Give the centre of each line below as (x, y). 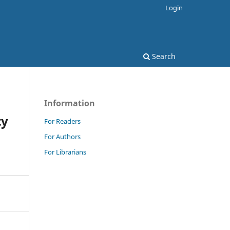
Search (163, 56)
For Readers (62, 121)
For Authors (62, 136)
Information (70, 103)
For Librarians (65, 152)
